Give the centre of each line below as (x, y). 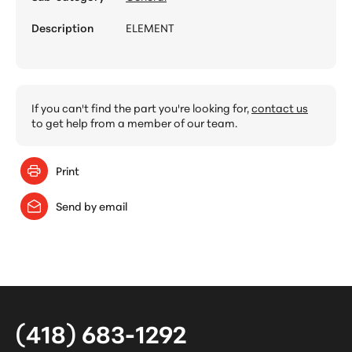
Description (62, 28)
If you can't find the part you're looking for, (141, 108)
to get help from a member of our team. (134, 123)
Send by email (92, 206)
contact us (280, 108)
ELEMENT (150, 28)
